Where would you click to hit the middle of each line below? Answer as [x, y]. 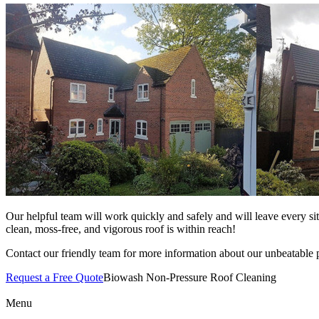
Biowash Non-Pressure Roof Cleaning [190, 277]
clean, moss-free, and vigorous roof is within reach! [121, 229]
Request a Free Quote [54, 277]
